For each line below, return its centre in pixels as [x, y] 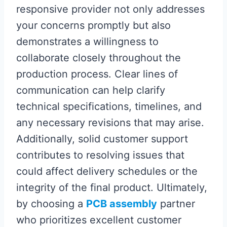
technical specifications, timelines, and [109, 106]
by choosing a [51, 203]
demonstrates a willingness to [87, 41]
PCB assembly [122, 203]
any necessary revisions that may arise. [110, 122]
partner [176, 203]
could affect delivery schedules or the [107, 171]
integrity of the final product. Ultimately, [112, 187]
